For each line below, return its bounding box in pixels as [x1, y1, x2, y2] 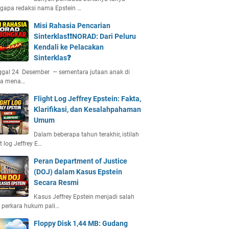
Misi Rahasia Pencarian [34, 21, 110, 30]
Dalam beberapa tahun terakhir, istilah [34, 131, 139, 138]
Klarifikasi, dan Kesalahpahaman [34, 105, 141, 113]
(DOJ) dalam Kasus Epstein [34, 168, 122, 176]
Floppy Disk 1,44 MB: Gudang [34, 219, 128, 227]
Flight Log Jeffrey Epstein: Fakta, [34, 95, 141, 103]
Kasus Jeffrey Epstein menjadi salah [34, 193, 134, 200]
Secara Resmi [34, 178, 79, 187]
